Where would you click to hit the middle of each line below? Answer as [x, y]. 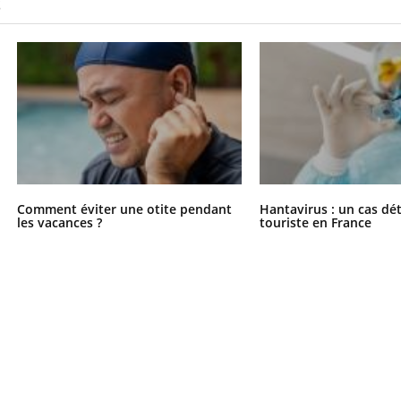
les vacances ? [59, 222]
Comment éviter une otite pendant [124, 209]
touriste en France [316, 222]
